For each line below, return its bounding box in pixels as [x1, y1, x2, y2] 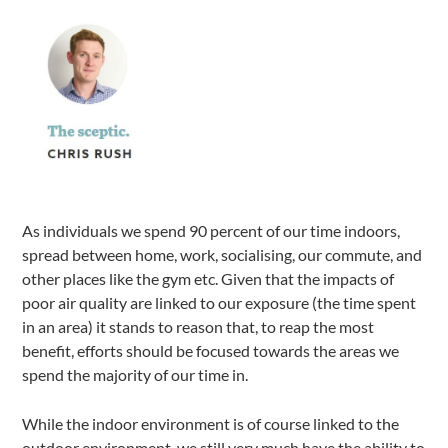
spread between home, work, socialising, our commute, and [22, 244, 423, 264]
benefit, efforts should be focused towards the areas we [22, 340, 400, 360]
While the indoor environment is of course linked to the [22, 413, 400, 433]
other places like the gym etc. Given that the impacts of [22, 268, 395, 288]
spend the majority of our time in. [22, 364, 249, 384]
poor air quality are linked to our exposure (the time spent [22, 292, 417, 312]
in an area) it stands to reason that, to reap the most [22, 316, 375, 336]
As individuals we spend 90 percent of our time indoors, [22, 220, 401, 240]
